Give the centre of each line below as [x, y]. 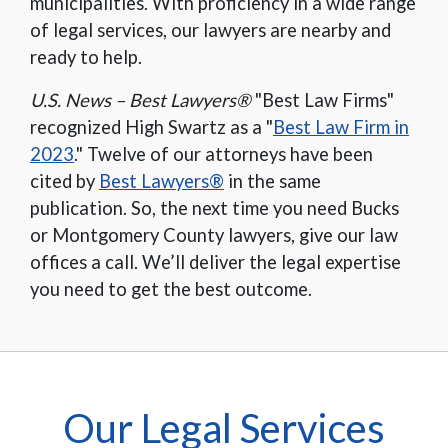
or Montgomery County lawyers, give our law [214, 235]
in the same [272, 181]
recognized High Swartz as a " [151, 127]
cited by [64, 181]
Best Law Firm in [341, 127]
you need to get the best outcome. [171, 289]
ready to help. [86, 57]
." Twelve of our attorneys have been [223, 154]
